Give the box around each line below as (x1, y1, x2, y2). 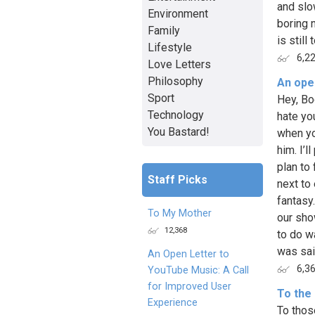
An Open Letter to (148, 247, 229, 260)
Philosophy (148, 74, 203, 88)
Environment (148, 6, 208, 20)
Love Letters (148, 57, 211, 71)
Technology (148, 108, 204, 122)
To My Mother (148, 207, 212, 219)
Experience (148, 296, 198, 309)
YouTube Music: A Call (148, 264, 249, 276)
